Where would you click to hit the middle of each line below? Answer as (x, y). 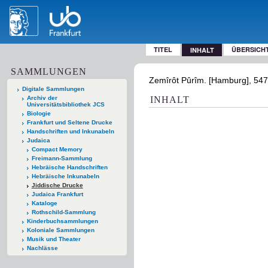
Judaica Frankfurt (57, 194)
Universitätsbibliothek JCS (66, 104)
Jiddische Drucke (57, 185)
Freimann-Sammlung (62, 158)
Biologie (39, 113)
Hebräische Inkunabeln (65, 176)
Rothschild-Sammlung (63, 212)
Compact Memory (57, 149)
